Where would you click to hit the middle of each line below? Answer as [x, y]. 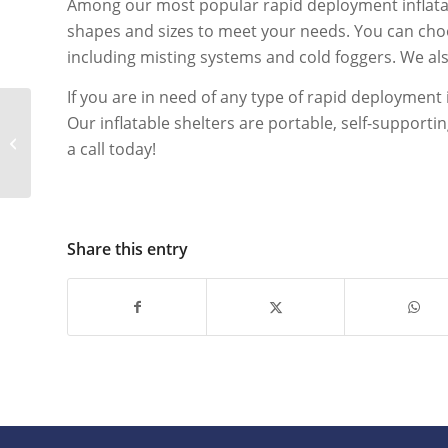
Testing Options [82, 153]
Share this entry [127, 248]
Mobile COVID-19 [85, 132]
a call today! [111, 149]
